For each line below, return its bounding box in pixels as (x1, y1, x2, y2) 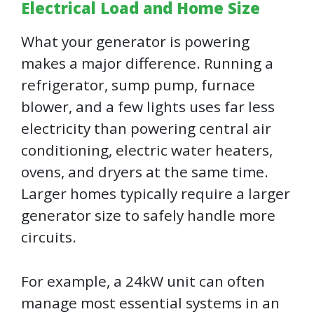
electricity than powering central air (21, 118, 271, 139)
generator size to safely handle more (21, 205, 275, 226)
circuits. (21, 227, 80, 247)
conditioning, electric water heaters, (21, 140, 273, 161)
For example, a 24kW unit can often (21, 271, 265, 292)
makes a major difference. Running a (21, 53, 273, 74)
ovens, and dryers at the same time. (21, 162, 268, 182)
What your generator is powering (21, 32, 250, 52)
